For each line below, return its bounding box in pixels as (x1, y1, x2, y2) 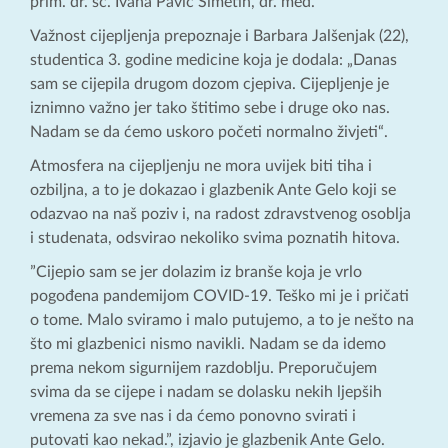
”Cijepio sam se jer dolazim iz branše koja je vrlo (30, 264, 362, 281)
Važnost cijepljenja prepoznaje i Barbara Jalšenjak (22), (30, 28, 409, 45)
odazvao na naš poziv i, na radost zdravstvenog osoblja (30, 206, 411, 223)
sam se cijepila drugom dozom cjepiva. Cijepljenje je (30, 76, 389, 93)
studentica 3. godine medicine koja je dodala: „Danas (30, 52, 397, 69)
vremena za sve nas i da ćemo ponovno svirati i (30, 408, 356, 425)
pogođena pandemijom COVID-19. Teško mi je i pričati (30, 288, 409, 305)
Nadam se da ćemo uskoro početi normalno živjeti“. (30, 124, 388, 141)
